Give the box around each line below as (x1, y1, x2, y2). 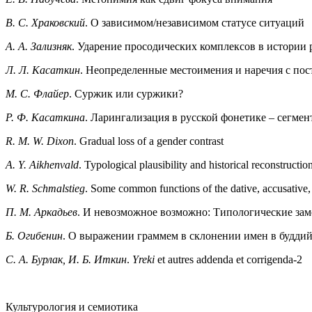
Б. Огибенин (6, 229, 63, 242)
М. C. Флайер (6, 87, 69, 100)
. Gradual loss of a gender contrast (74, 134, 224, 147)
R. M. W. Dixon (6, 134, 74, 147)
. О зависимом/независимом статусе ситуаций (85, 16, 304, 29)
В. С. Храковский (6, 16, 85, 29)
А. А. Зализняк (6, 40, 72, 52)
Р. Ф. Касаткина (6, 111, 85, 123)
